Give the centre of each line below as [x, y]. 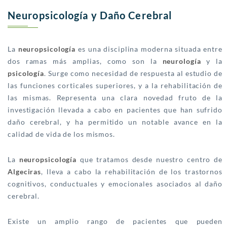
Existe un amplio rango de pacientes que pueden [115, 221]
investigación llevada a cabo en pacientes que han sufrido [115, 110]
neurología [182, 61]
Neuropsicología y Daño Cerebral [90, 15]
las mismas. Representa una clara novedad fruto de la [115, 98]
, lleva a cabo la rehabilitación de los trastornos [132, 172]
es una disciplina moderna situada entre [149, 49]
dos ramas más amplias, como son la [85, 61]
